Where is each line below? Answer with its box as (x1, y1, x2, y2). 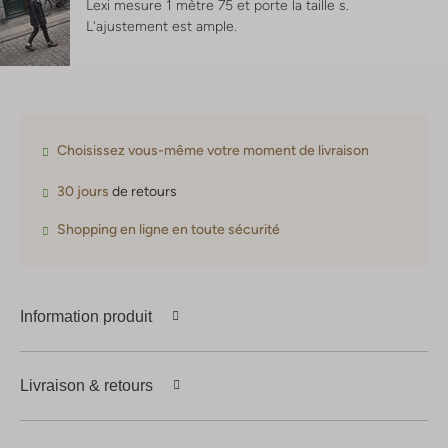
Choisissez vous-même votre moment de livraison (57, 142, 369, 159)
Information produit (20, 307, 152, 325)
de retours (109, 183, 177, 200)
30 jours (57, 183, 109, 200)
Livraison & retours (20, 376, 153, 394)
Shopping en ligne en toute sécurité (57, 221, 280, 238)
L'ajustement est (86, 18, 196, 35)
